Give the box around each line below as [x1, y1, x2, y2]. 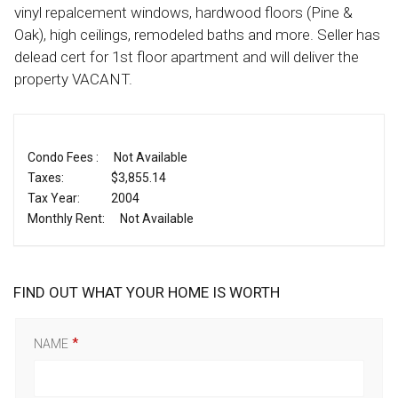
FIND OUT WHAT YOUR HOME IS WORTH [13, 283, 280, 302]
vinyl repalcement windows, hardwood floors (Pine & [14, 4, 353, 22]
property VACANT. [14, 70, 132, 89]
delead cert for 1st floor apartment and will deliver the [14, 48, 359, 67]
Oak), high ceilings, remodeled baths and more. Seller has [14, 26, 380, 44]
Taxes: [28, 171, 64, 186]
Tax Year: [28, 191, 80, 206]
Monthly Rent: [28, 211, 105, 227]
